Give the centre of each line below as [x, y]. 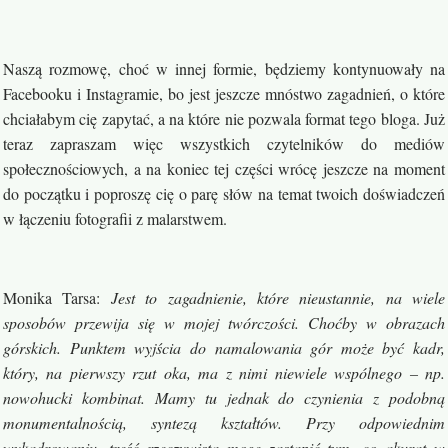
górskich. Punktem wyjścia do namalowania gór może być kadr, [224, 348]
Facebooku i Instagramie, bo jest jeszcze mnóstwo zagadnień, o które [224, 94]
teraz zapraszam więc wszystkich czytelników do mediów [224, 144]
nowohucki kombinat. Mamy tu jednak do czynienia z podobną [224, 398]
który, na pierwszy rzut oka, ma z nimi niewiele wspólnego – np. [224, 373]
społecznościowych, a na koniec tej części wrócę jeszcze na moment [224, 169]
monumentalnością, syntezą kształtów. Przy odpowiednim [224, 423]
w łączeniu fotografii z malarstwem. [115, 219]
